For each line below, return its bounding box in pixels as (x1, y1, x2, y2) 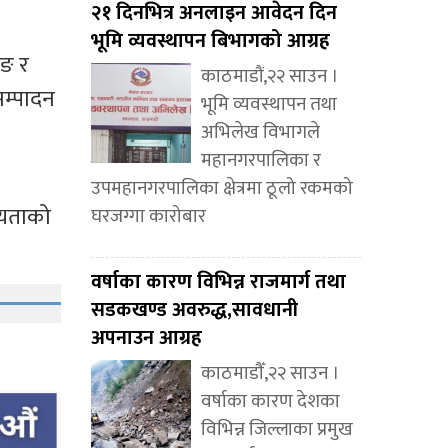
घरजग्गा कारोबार (91, 201, 206, 233)
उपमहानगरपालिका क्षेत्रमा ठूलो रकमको (91, 173, 353, 205)
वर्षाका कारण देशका (201, 386, 340, 418)
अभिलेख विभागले (201, 117, 320, 149)
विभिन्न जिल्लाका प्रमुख (201, 414, 353, 446)
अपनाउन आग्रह (91, 321, 202, 356)
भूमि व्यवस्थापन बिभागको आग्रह (91, 24, 330, 59)
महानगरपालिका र (201, 145, 321, 177)
